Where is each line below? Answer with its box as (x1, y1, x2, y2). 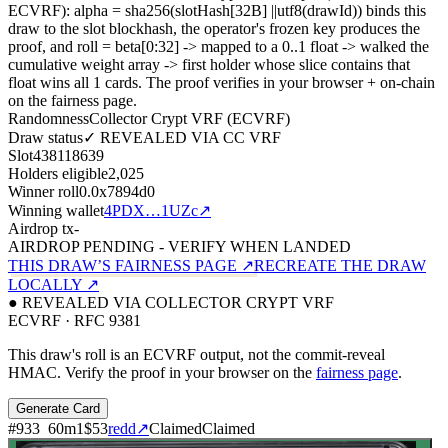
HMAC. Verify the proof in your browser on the (8, 364, 312, 382)
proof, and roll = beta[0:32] (8, 38, 179, 56)
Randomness (8, 110, 89, 128)
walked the (356, 38, 429, 56)
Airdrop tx (8, 220, 74, 238)
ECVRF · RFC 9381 (8, 312, 141, 330)
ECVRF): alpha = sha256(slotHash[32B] (8, 2, 271, 20)
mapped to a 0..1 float (197, 38, 342, 56)
